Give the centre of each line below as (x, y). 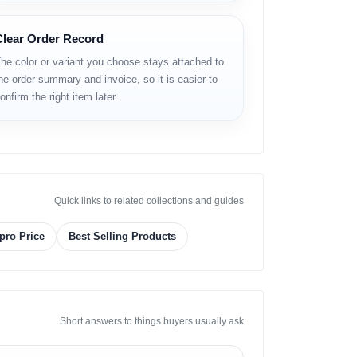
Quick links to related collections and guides (149, 201)
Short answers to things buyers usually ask (152, 321)
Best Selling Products (122, 237)
